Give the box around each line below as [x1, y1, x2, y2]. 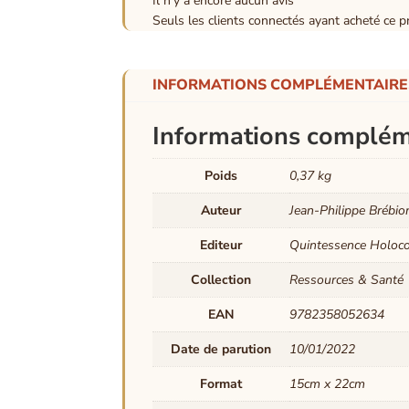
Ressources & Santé [289, 271, 404, 289]
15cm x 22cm [289, 375, 366, 393]
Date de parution [171, 341, 272, 359]
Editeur [200, 236, 243, 255]
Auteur [201, 202, 242, 220]
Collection [191, 271, 252, 289]
